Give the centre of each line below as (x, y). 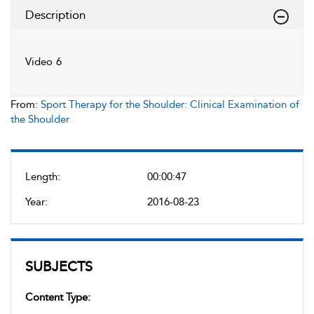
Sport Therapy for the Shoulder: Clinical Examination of (170, 104)
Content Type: (58, 297)
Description (55, 15)
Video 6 (43, 62)
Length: (43, 177)
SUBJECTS (59, 266)
